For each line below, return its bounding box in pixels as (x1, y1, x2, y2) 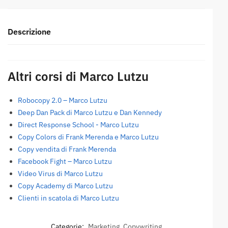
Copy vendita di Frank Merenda (18, 144, 116, 154)
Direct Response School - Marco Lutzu (18, 120, 139, 129)
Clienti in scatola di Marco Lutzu (18, 193, 119, 203)
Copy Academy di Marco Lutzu (18, 181, 113, 190)
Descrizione (8, 26, 51, 37)
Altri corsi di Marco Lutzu (8, 68, 149, 84)
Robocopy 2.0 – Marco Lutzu (18, 95, 107, 105)
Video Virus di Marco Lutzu (18, 168, 103, 178)
